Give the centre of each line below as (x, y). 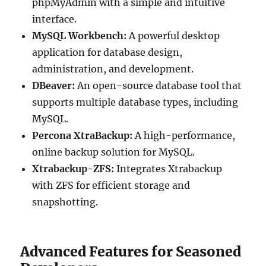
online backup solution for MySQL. (114, 152)
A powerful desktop (173, 35)
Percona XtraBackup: (83, 135)
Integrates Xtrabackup (168, 168)
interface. (55, 19)
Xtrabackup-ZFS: (73, 168)
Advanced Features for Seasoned (131, 251)
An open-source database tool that (159, 85)
